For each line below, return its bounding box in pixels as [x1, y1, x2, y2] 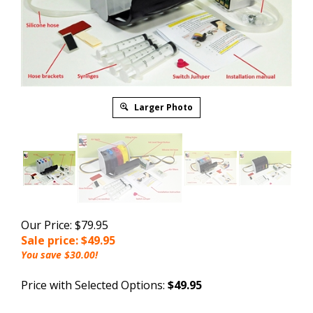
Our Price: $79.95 [21, 217, 108, 233]
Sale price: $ [21, 232, 87, 248]
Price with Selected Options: [21, 277, 168, 293]
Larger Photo [132, 101, 193, 113]
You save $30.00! [21, 247, 98, 261]
